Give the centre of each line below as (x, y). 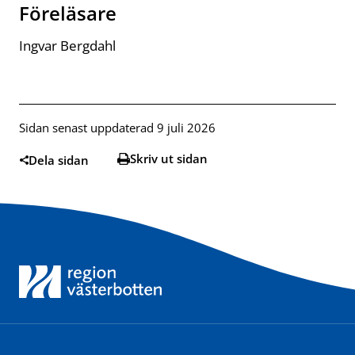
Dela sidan (59, 160)
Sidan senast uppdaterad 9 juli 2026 (117, 128)
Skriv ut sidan (169, 159)
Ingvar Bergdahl (67, 46)
